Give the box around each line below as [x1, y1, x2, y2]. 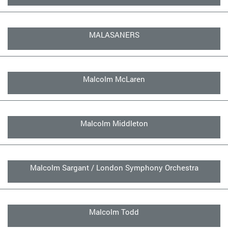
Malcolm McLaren [83, 74, 145, 84]
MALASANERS [89, 30, 139, 40]
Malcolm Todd [89, 207, 139, 217]
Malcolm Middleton [80, 118, 148, 128]
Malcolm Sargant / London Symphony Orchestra [30, 162, 198, 173]
